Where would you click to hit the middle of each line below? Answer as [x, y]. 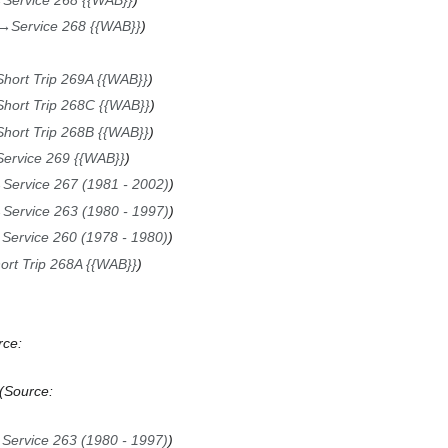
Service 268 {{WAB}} [75, 26]
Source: [28, 391]
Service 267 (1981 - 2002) [85, 184]
